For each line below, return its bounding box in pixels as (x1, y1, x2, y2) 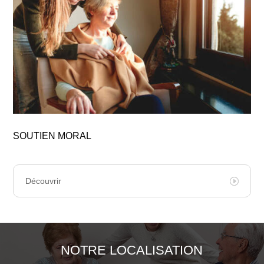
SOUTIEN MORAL (13, 131, 92, 141)
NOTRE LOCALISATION (61, 243, 203, 258)
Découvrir (25, 176, 62, 186)
